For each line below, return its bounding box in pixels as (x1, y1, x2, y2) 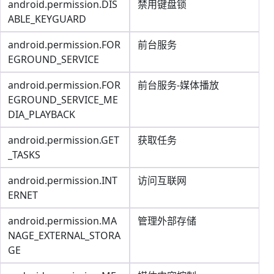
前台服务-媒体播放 (138, 78, 219, 92)
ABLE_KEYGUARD (8, 12, 86, 26)
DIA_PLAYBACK (8, 108, 75, 121)
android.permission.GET (8, 133, 119, 147)
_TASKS (8, 148, 40, 161)
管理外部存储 (138, 214, 196, 228)
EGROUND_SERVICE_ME (8, 93, 118, 106)
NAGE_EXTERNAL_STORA (8, 229, 120, 242)
